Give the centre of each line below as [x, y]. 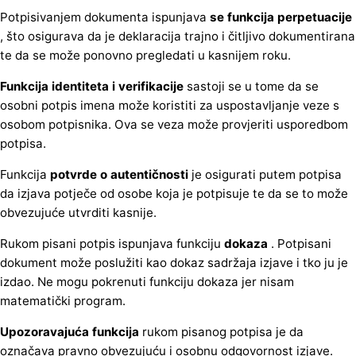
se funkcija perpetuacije [281, 17]
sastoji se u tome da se [251, 87]
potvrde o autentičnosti [119, 175]
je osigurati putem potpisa [265, 175]
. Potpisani [300, 244]
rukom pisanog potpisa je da [221, 332]
